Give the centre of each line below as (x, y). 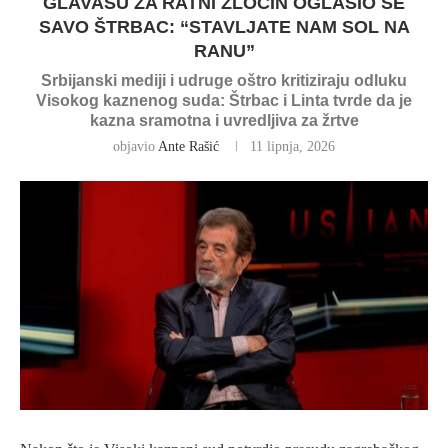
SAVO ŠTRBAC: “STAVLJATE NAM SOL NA (224, 27)
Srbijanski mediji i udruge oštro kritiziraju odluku (224, 80)
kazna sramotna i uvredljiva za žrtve (224, 120)
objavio (135, 146)
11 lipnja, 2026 (292, 146)
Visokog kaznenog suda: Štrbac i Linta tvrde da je (224, 100)
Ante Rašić (188, 146)
